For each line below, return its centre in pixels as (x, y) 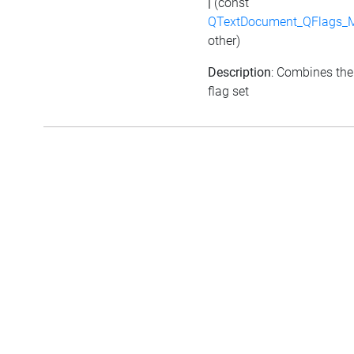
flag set (228, 91)
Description (239, 72)
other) (224, 40)
